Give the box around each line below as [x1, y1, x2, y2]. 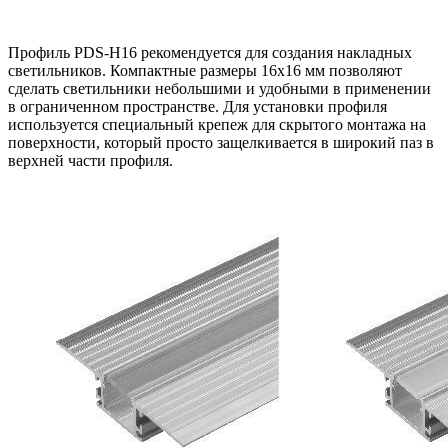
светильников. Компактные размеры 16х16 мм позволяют [8, 61, 402, 79]
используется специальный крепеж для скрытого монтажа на [8, 115, 426, 133]
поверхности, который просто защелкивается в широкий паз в [8, 133, 434, 151]
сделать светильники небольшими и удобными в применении [8, 79, 431, 97]
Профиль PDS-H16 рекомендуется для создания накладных [8, 43, 412, 61]
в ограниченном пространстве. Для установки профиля [8, 97, 387, 115]
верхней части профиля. [8, 151, 173, 169]
